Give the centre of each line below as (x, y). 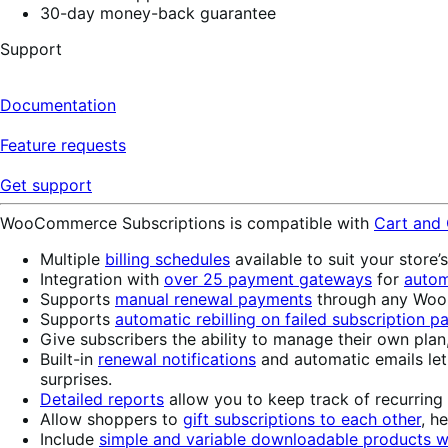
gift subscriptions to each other (302, 418)
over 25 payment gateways (268, 278)
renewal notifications (177, 358)
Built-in (69, 358)
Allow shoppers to (111, 418)
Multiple (72, 258)
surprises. (76, 378)
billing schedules (167, 258)
